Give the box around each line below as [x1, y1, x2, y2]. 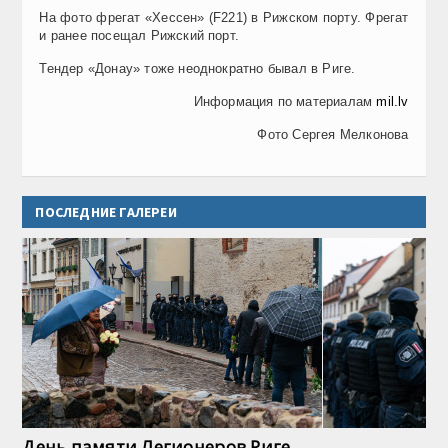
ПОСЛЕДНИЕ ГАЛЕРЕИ [35, 202, 177, 221]
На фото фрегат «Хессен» [39, 9, 209, 25]
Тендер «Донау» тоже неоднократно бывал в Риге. [39, 60, 356, 76]
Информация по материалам [193, 93, 377, 109]
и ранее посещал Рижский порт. [39, 27, 240, 43]
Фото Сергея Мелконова [257, 126, 409, 142]
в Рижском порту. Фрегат [251, 9, 409, 25]
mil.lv [376, 93, 409, 109]
